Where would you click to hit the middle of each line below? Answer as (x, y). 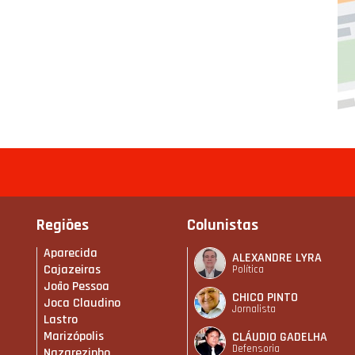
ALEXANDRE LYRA (277, 258)
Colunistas (223, 225)
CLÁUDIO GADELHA (280, 337)
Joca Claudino (82, 303)
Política (248, 269)
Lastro (61, 320)
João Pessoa (76, 287)
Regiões (63, 225)
